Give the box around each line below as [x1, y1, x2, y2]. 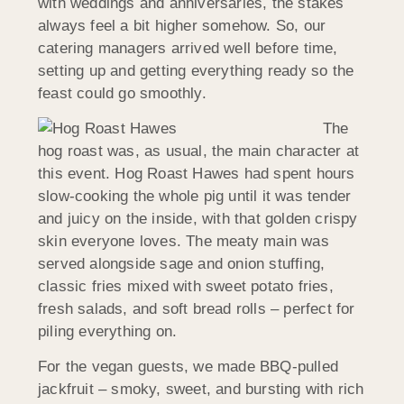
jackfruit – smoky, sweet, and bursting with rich [38, 381, 364, 399]
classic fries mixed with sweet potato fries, [38, 277, 334, 295]
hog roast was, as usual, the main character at [38, 142, 360, 160]
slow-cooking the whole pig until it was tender [38, 187, 352, 205]
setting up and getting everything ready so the [38, 61, 354, 79]
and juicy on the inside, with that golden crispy [38, 209, 358, 227]
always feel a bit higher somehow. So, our [38, 16, 326, 34]
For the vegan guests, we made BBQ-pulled [38, 358, 339, 376]
